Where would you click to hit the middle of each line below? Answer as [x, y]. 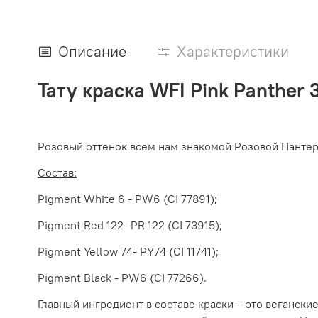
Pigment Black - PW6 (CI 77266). [122, 278]
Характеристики [233, 52]
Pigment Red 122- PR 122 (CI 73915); [130, 225]
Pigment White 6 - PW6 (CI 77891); [127, 199]
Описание [92, 52]
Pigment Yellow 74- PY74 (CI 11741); [128, 252]
